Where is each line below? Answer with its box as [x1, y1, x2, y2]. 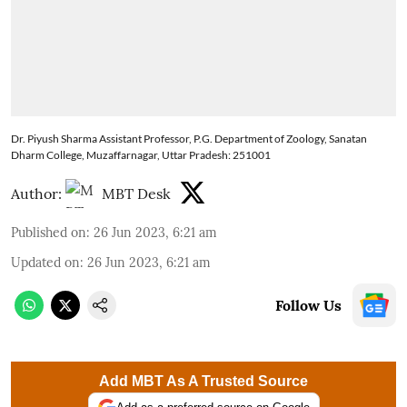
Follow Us [275, 295, 342, 314]
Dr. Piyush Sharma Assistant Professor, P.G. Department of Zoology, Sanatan [11, 131, 367, 145]
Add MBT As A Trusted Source [99, 372, 308, 389]
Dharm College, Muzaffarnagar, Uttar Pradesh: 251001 [11, 147, 271, 162]
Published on [11, 223, 86, 241]
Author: [11, 184, 62, 203]
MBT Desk [102, 184, 171, 203]
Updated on [11, 253, 80, 271]
